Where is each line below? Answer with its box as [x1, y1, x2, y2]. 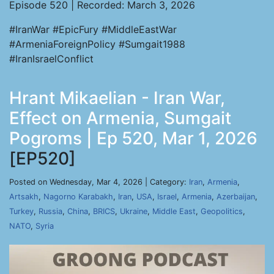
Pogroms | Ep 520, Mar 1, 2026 [9, 128, 257, 149]
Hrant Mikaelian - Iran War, [9, 87, 225, 108]
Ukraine [120, 207, 147, 216]
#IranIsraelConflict [9, 53, 94, 65]
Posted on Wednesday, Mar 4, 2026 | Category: [9, 177, 189, 187]
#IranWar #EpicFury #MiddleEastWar [9, 23, 177, 35]
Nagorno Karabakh [43, 192, 113, 201]
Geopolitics [201, 207, 243, 216]
